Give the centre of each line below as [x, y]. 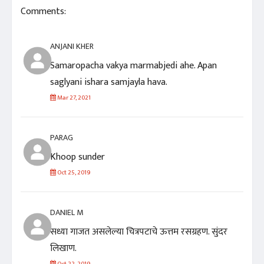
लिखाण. [63, 248]
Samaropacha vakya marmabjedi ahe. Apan [133, 65]
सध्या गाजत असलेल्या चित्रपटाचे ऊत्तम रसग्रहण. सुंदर [139, 232]
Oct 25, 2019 [73, 172]
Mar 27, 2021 [73, 98]
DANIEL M [67, 212]
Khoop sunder [77, 157]
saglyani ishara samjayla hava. [109, 82]
